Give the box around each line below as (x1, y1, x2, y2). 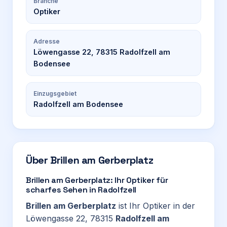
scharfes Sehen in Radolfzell (26, 184, 137, 195)
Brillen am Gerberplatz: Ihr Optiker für (26, 175, 168, 185)
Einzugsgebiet (33, 90, 77, 97)
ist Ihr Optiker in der (116, 201, 195, 211)
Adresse (33, 37, 60, 45)
